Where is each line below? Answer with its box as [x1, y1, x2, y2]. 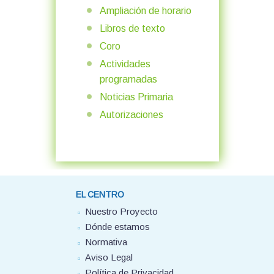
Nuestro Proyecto [85, 206, 158, 217]
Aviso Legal [85, 251, 133, 262]
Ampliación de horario [99, 5, 191, 16]
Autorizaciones [99, 109, 163, 120]
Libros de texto [99, 23, 165, 34]
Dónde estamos [85, 221, 150, 232]
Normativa [85, 236, 127, 247]
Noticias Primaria [99, 91, 173, 102]
